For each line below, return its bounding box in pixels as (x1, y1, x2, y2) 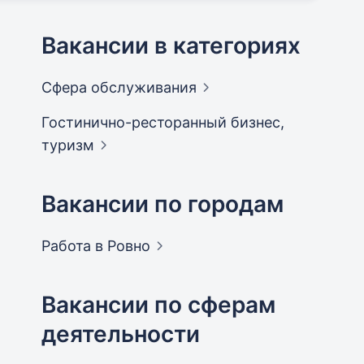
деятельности (41, 320, 200, 349)
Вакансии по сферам (41, 291, 275, 319)
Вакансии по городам (41, 190, 284, 219)
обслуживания (90, 79, 197, 97)
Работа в (41, 237, 107, 255)
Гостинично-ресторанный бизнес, (41, 114, 284, 132)
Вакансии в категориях (41, 32, 301, 60)
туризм (41, 136, 94, 154)
